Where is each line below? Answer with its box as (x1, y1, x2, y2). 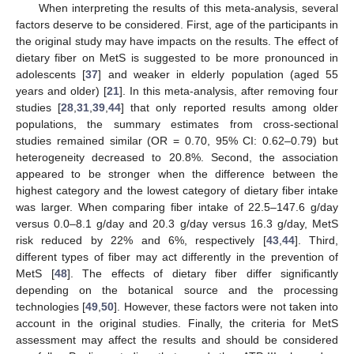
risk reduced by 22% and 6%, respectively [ (16, 234, 266, 247)
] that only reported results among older (121, 101, 339, 115)
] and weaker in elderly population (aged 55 (98, 68, 338, 81)
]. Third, (294, 234, 338, 247)
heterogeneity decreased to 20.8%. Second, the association (16, 151, 338, 164)
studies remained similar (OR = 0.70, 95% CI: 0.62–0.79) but (16, 134, 338, 148)
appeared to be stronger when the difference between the (16, 168, 338, 181)
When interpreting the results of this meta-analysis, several (38, 2, 338, 15)
